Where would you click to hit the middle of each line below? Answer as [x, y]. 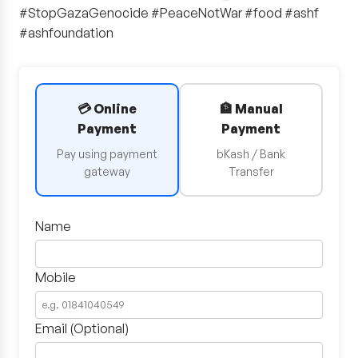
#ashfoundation [66, 33]
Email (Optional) [82, 328]
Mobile [56, 277]
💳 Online [107, 109]
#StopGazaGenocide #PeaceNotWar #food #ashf [169, 13]
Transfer [251, 171]
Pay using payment [107, 154]
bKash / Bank [251, 154]
